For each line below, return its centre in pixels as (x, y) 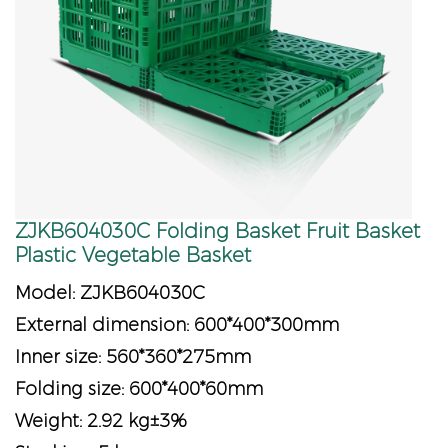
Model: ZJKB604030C (110, 293)
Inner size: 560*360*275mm (133, 357)
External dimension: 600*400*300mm (177, 325)
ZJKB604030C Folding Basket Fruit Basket (217, 231)
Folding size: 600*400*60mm (139, 389)
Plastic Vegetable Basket (133, 255)
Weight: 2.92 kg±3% (101, 421)
